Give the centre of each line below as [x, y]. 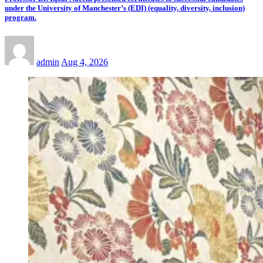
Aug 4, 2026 [85, 62]
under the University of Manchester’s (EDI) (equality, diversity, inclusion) [125, 8]
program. [21, 18]
